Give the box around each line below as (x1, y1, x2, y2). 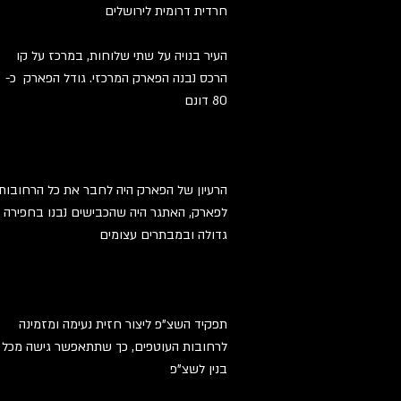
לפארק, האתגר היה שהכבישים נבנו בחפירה (4, 204, 227, 221)
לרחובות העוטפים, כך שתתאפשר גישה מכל (2, 338, 227, 355)
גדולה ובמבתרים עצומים (99, 226, 227, 243)
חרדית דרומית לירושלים (105, 3, 227, 20)
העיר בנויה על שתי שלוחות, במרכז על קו (13, 47, 227, 64)
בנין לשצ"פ (170, 361, 227, 378)
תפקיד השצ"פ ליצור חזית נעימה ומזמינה (19, 316, 227, 333)
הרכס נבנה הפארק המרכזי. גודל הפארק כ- (5, 70, 227, 87)
